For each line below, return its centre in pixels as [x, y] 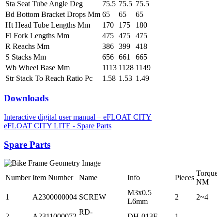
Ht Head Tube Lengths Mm [48, 25]
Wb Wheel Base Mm [38, 67]
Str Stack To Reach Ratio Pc [49, 78]
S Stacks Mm [26, 57]
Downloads [26, 98]
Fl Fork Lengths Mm [37, 35]
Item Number [53, 178]
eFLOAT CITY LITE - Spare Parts [58, 125]
